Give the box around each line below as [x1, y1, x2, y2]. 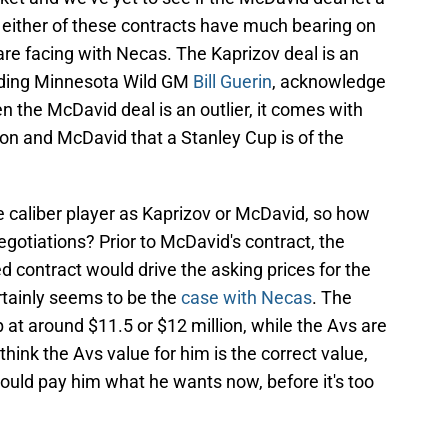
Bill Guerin [193, 71, 272, 93]
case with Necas [181, 287, 312, 309]
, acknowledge [272, 71, 386, 93]
